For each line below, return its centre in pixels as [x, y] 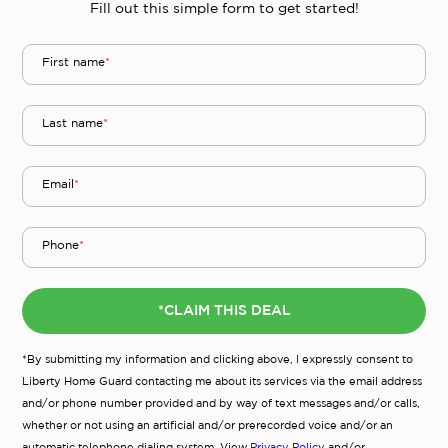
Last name [72, 124]
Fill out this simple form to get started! [224, 8]
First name [73, 63]
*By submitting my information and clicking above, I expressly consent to [217, 359]
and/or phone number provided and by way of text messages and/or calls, [221, 403]
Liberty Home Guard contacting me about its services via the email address [222, 381]
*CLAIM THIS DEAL [224, 310]
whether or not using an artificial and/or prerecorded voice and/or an [207, 425]
